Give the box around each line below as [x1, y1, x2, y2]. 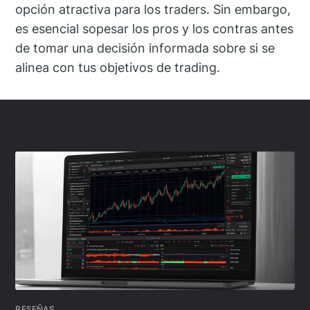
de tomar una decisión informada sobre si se [15, 41, 275, 56]
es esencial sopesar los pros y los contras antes [15, 21, 294, 37]
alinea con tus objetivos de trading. [15, 60, 221, 75]
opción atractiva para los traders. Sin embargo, [15, 2, 291, 17]
